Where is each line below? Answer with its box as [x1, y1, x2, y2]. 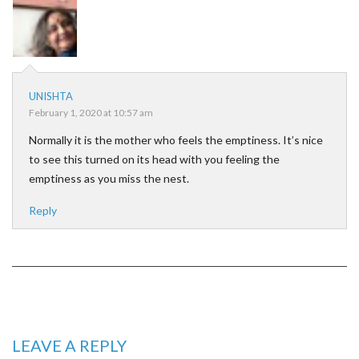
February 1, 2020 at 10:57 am [29, 107, 153, 119]
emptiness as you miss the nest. [29, 171, 189, 185]
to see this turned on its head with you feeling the [29, 152, 280, 166]
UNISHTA [29, 90, 73, 103]
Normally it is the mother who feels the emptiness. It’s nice [29, 133, 323, 147]
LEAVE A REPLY [12, 336, 127, 355]
